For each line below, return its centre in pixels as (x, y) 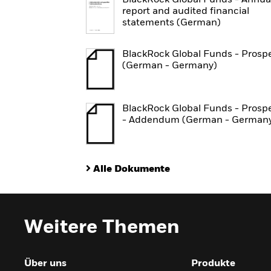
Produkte (213, 264)
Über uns (45, 264)
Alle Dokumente (132, 169)
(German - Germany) (170, 66)
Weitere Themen (102, 227)
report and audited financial (186, 11)
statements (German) (171, 23)
